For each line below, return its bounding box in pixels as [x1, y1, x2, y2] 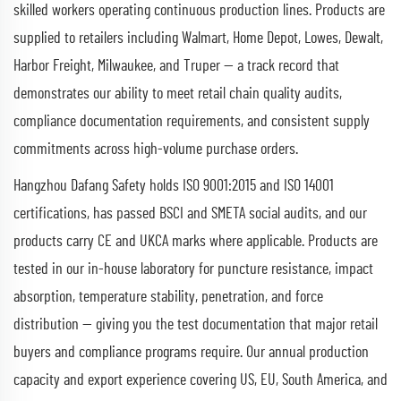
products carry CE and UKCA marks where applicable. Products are [13, 233, 378, 250]
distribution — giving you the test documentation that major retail [13, 316, 378, 333]
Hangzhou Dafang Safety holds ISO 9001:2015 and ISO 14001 [13, 177, 334, 194]
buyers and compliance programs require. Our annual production [13, 344, 369, 361]
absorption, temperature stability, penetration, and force [13, 288, 323, 305]
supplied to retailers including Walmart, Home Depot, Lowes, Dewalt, [13, 30, 383, 47]
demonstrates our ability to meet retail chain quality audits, [13, 85, 342, 102]
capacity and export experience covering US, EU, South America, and [13, 371, 388, 388]
